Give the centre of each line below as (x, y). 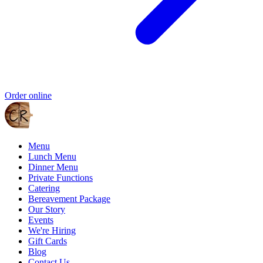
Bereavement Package (69, 198)
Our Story (47, 209)
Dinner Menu (53, 167)
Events (41, 220)
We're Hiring (52, 230)
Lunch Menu (52, 156)
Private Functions (60, 177)
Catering (44, 188)
